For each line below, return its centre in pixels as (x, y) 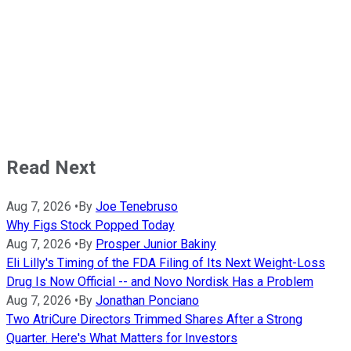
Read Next (51, 168)
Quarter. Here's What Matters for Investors (122, 338)
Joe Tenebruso (137, 207)
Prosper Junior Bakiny (156, 244)
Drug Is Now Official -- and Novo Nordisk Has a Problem (160, 282)
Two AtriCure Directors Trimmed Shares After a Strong (154, 320)
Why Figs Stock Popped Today (90, 226)
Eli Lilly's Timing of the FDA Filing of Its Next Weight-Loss (166, 263)
